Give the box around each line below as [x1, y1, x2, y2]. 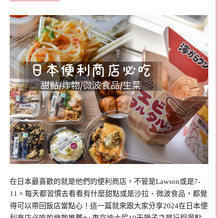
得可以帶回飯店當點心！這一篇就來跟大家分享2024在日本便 [10, 201, 208, 210]
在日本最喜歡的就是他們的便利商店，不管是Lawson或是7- [10, 177, 200, 185]
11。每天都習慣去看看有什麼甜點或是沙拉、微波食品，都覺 [10, 189, 207, 198]
